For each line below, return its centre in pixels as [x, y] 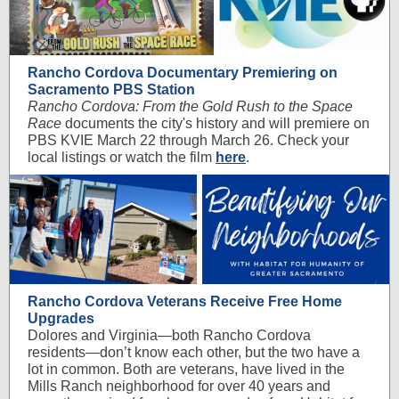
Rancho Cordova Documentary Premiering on [183, 73]
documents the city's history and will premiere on [216, 123]
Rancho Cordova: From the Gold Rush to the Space [190, 106]
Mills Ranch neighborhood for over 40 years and [179, 386]
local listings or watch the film [122, 157]
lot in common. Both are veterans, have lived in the [186, 369]
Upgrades [61, 318]
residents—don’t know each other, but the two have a [194, 352]
